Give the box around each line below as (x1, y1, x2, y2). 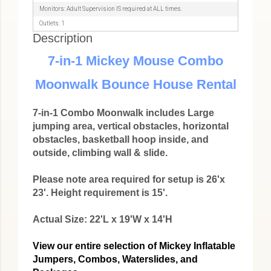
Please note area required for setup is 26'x (33, 174, 225, 184)
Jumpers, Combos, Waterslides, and (33, 254, 198, 264)
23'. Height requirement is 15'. (33, 188, 168, 198)
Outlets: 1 (39, 20, 65, 27)
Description (33, 31, 93, 45)
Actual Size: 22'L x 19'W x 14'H (33, 214, 172, 224)
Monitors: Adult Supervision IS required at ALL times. (39, 5, 182, 12)
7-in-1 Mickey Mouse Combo (48, 53, 223, 68)
